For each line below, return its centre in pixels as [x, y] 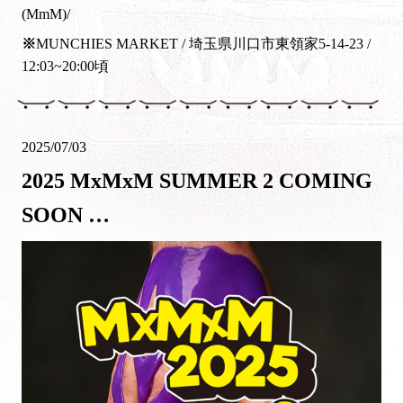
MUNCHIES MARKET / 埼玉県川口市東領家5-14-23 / [203, 43]
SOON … [66, 215]
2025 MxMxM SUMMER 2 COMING [197, 181]
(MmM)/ [46, 13]
